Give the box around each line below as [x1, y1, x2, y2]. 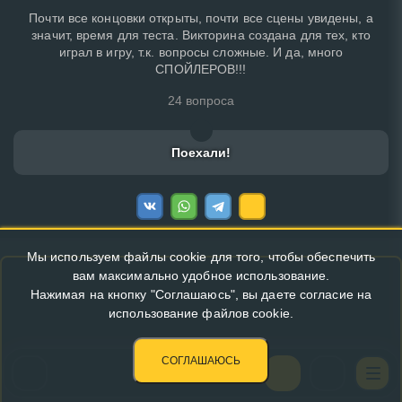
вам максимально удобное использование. [72, 268, 330, 283]
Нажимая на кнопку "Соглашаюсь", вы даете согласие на [30, 287, 372, 301]
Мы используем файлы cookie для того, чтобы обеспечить [26, 249, 376, 264]
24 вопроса [167, 92, 235, 108]
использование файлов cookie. [109, 306, 293, 320]
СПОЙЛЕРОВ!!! [155, 61, 247, 76]
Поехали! [170, 144, 232, 160]
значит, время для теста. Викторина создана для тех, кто [31, 27, 371, 42]
